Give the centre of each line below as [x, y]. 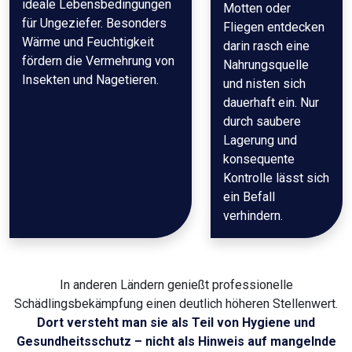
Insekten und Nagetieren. [90, 80]
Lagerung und [260, 141]
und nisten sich [264, 84]
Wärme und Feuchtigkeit [88, 42]
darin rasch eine [266, 46]
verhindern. [253, 216]
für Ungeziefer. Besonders [94, 24]
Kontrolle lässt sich [276, 178]
